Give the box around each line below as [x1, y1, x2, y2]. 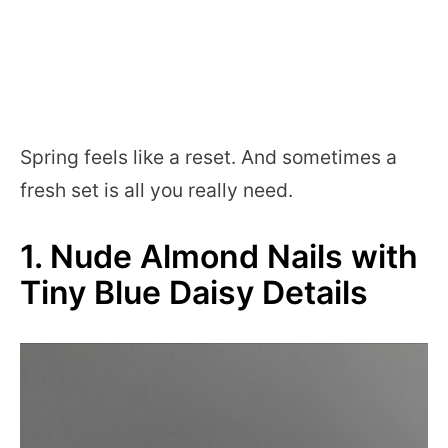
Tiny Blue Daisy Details [20, 273, 368, 312]
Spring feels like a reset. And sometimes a [20, 145, 397, 169]
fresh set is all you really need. [20, 178, 293, 202]
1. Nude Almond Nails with [20, 237, 418, 276]
